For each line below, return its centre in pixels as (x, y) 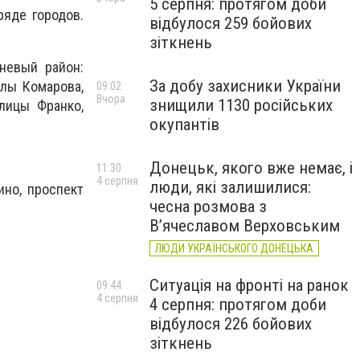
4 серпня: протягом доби (238, 305)
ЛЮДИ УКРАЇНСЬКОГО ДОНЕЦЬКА (234, 248)
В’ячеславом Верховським (245, 226)
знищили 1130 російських (241, 105)
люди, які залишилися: (230, 187)
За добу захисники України (245, 86)
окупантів (184, 125)
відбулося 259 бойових (231, 23)
